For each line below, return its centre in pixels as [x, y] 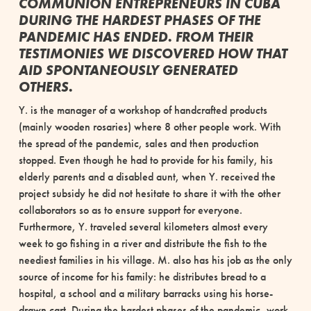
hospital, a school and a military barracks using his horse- [145, 293]
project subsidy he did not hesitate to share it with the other [149, 193]
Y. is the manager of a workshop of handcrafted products [143, 110]
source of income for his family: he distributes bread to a [142, 276]
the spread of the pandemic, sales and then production [138, 143]
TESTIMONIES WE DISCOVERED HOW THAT [153, 53]
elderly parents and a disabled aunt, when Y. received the [147, 176]
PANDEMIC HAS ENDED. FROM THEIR [136, 36]
